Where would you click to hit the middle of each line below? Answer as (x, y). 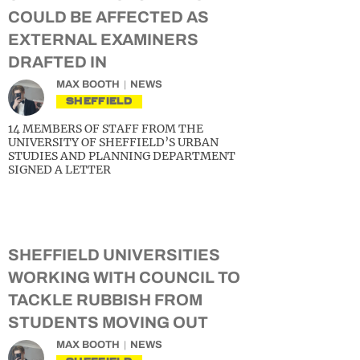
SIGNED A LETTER (59, 170)
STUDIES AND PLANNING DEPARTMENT (122, 156)
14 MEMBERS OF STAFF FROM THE (106, 129)
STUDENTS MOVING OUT (108, 322)
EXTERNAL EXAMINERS (103, 39)
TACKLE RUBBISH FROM (105, 300)
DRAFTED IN (57, 62)
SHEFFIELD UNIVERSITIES (114, 255)
